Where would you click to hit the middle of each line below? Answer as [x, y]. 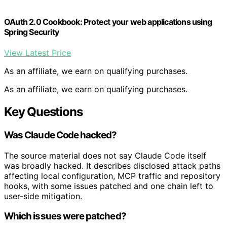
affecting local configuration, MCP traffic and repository [112, 176]
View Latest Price [37, 53]
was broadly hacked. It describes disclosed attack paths [112, 165]
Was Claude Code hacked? [61, 135]
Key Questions [43, 112]
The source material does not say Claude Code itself [105, 155]
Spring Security [31, 32]
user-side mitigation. [43, 196]
